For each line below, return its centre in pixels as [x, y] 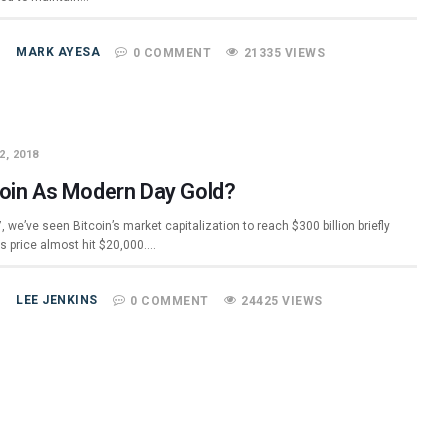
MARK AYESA [58, 52]
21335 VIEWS [284, 53]
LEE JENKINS [57, 300]
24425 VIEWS [282, 301]
